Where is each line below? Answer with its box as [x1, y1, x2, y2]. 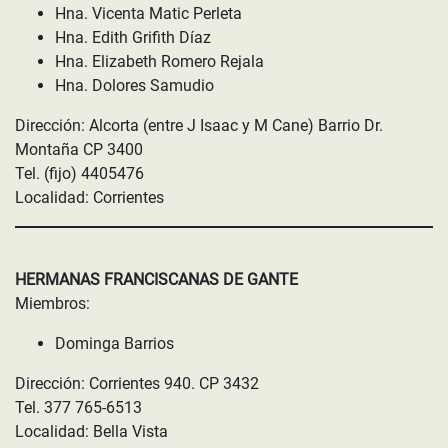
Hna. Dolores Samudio [55, 76, 214, 95]
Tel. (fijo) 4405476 [15, 164, 144, 183]
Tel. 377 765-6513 [15, 398, 142, 417]
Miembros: [15, 294, 90, 313]
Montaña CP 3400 [15, 140, 143, 159]
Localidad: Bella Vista [15, 422, 168, 441]
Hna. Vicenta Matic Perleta [55, 4, 242, 23]
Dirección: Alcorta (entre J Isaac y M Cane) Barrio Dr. [15, 116, 383, 135]
